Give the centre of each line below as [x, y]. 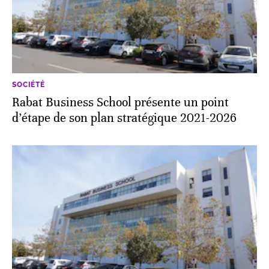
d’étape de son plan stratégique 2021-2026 [124, 118]
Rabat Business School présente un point [120, 103]
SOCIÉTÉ [29, 85]
